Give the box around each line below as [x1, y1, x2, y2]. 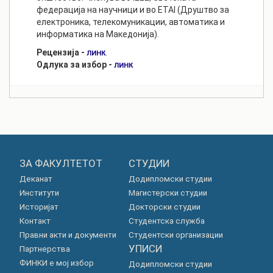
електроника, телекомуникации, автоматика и [37, 17, 225, 27]
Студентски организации [128, 230, 223, 239]
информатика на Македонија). [37, 29, 159, 40]
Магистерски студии [128, 188, 207, 197]
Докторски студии [128, 202, 200, 211]
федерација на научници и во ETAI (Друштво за [37, 5, 229, 15]
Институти [19, 188, 59, 197]
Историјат [19, 202, 58, 211]
